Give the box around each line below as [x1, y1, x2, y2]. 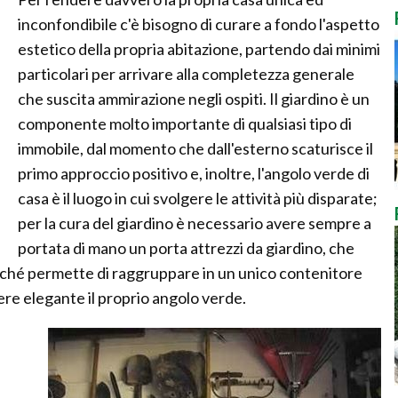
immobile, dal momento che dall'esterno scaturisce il [18, 139, 373, 158]
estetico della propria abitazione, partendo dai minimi [18, 39, 380, 59]
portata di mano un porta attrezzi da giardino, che [18, 238, 354, 258]
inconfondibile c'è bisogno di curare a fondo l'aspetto [18, 14, 379, 34]
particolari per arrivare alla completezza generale [18, 64, 354, 84]
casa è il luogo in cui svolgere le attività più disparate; [18, 188, 378, 208]
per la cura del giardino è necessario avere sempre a [18, 213, 371, 233]
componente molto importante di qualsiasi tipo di [18, 114, 352, 133]
